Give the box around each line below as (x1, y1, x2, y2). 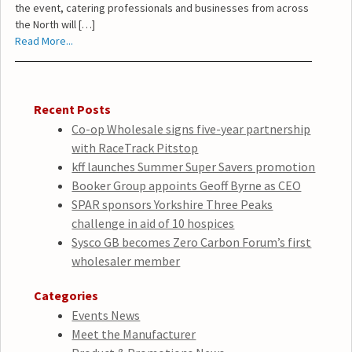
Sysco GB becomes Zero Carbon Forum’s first (71, 234, 312, 251)
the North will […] (14, 16, 95, 31)
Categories (34, 288, 99, 304)
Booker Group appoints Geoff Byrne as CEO (71, 178, 302, 194)
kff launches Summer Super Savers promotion (71, 159, 316, 175)
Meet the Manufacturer (71, 326, 196, 343)
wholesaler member (71, 253, 181, 269)
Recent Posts (34, 101, 112, 118)
